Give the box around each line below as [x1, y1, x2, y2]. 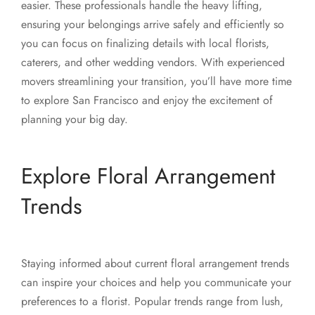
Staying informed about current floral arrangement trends [21, 255, 289, 271]
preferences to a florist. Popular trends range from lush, [21, 292, 283, 309]
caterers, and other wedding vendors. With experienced [21, 53, 285, 70]
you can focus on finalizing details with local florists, [21, 34, 269, 51]
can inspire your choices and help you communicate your [21, 274, 291, 290]
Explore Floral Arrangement [21, 160, 275, 192]
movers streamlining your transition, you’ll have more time [21, 72, 292, 89]
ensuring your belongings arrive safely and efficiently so [21, 15, 284, 32]
